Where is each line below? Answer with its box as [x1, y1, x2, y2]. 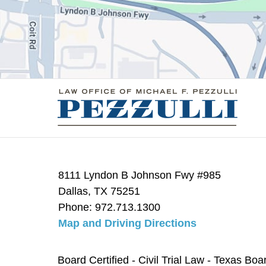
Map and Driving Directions [58, 217, 197, 229]
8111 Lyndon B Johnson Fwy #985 [58, 169, 221, 181]
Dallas [58, 185, 88, 197]
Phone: [58, 201, 96, 213]
